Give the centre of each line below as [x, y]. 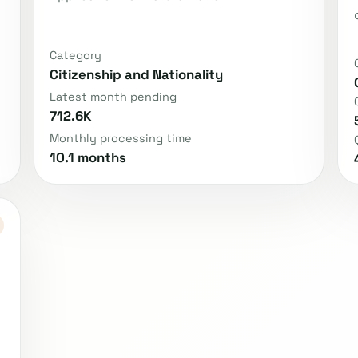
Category [75, 56]
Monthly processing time [120, 139]
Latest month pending [113, 97]
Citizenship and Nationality [136, 75]
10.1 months [88, 158]
